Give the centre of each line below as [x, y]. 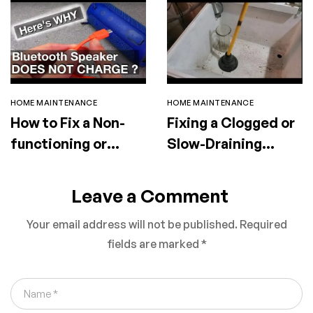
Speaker [38, 186]
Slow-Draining [214, 144]
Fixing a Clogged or [231, 123]
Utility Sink [205, 165]
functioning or [59, 144]
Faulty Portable [61, 165]
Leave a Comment [150, 195]
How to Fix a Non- [68, 123]
